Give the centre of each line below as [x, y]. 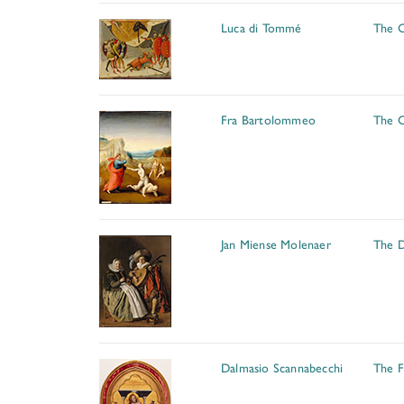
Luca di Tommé [262, 27]
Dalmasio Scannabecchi [282, 367]
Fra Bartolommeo [268, 119]
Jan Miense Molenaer [276, 243]
